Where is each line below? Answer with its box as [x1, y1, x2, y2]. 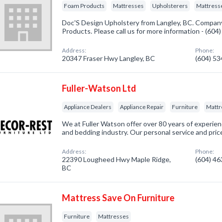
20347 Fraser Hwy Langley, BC [62, 54, 156, 62]
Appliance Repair [120, 103, 164, 111]
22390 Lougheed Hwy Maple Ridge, [62, 155, 171, 164]
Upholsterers [152, 2, 188, 9]
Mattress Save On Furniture [62, 192, 175, 203]
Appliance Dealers [64, 103, 112, 111]
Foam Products [64, 2, 105, 9]
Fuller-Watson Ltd [62, 83, 137, 94]
